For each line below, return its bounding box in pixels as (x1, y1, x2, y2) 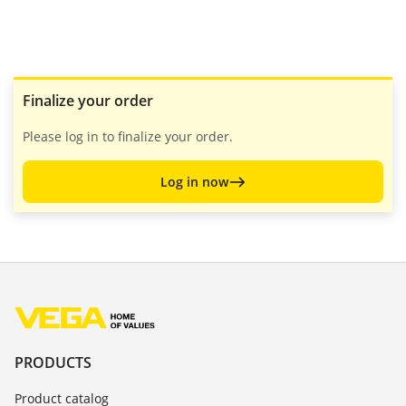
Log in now (159, 173, 228, 190)
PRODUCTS (14, 353, 92, 373)
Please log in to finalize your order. (23, 128, 233, 145)
